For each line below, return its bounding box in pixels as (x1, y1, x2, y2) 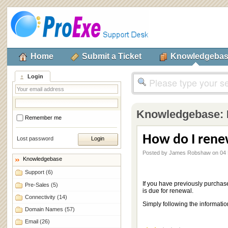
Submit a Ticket (82, 51, 142, 61)
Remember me (24, 115, 62, 121)
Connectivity (24, 193, 57, 200)
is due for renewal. (142, 187, 193, 195)
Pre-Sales (24, 181, 51, 188)
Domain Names (24, 206, 65, 213)
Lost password (16, 135, 53, 141)
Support (24, 169, 46, 176)
